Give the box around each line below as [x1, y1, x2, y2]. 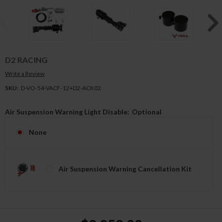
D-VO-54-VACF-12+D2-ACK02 [20, 84, 101, 92]
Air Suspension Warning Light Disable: [5, 108, 129, 116]
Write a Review [5, 70, 45, 78]
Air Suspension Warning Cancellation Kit [58, 165, 192, 173]
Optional [131, 108, 162, 116]
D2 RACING [5, 55, 48, 65]
